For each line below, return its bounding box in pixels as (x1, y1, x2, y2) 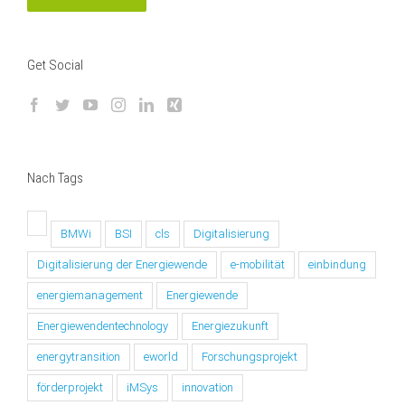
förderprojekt (37, 380, 103, 394)
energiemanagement (37, 287, 143, 302)
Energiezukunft (192, 318, 268, 333)
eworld (144, 349, 178, 363)
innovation (182, 380, 233, 394)
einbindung (308, 257, 366, 271)
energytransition (37, 349, 120, 363)
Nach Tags (27, 170, 83, 186)
